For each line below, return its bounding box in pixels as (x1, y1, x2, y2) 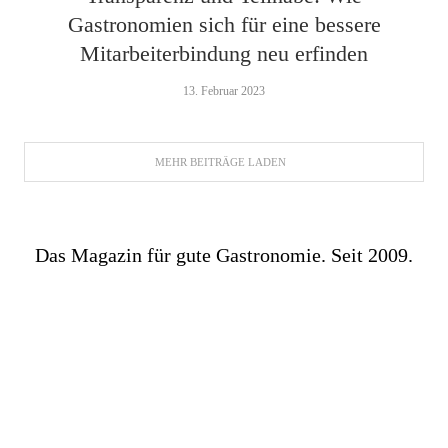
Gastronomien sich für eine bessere (67, 12, 381, 37)
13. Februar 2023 (183, 84, 265, 98)
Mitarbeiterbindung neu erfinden (80, 41, 368, 66)
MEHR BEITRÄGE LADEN (154, 156, 286, 168)
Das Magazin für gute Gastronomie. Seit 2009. (35, 244, 413, 266)
